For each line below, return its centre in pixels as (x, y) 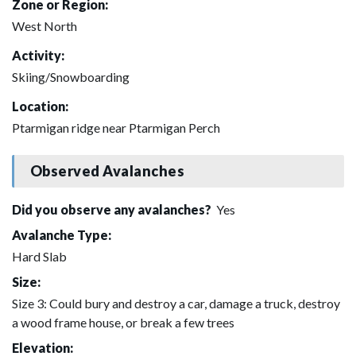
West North (44, 25)
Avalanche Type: (62, 234)
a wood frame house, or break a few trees (123, 322)
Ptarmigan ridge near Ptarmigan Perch (116, 127)
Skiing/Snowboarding (71, 76)
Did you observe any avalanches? (113, 209)
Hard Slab (39, 256)
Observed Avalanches (107, 171)
